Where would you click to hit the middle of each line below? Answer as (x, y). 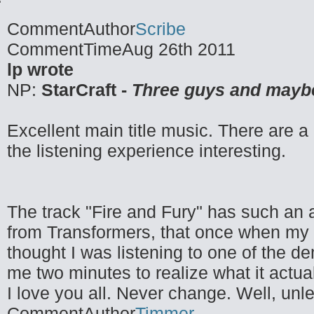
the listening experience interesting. (146, 151)
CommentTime (64, 49)
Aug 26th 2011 (179, 49)
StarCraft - (87, 90)
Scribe (161, 29)
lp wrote (40, 69)
